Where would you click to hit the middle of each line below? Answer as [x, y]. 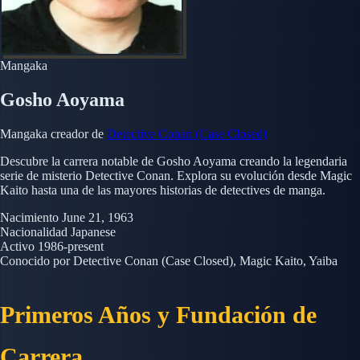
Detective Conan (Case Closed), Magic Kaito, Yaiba [205, 260]
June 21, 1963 [98, 217]
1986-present [71, 246]
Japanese [93, 231]
